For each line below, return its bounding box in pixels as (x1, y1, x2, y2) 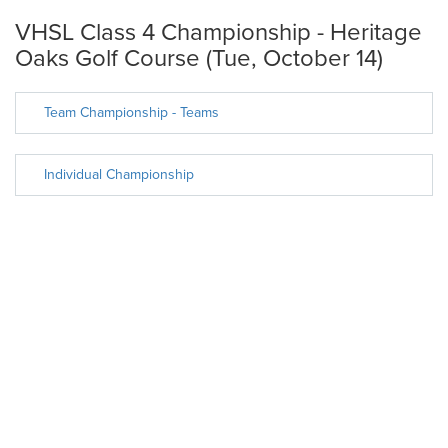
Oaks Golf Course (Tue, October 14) (15, 44, 383, 73)
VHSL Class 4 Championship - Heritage (15, 18, 422, 47)
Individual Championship (44, 166, 194, 183)
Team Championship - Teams (44, 104, 219, 121)
